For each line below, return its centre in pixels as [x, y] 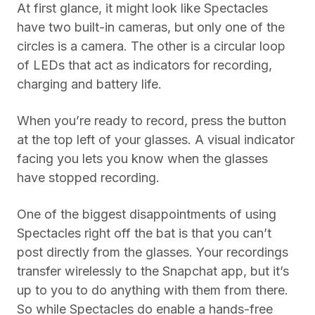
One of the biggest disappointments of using [147, 214]
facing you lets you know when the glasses [142, 159]
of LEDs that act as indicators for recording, [144, 65]
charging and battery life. [89, 84]
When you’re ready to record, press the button [152, 121]
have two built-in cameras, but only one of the [151, 27]
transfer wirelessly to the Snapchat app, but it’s [153, 271]
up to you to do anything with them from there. [153, 290]
